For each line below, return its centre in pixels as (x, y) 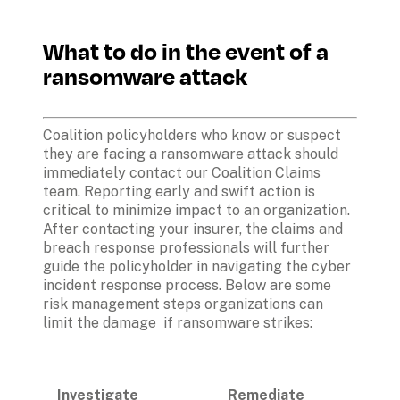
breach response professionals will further (186, 248)
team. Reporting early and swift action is (179, 192)
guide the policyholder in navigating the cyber (197, 267)
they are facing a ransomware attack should (191, 154)
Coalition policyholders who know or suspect (192, 136)
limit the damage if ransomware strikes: (178, 323)
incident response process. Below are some (187, 286)
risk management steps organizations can (183, 304)
